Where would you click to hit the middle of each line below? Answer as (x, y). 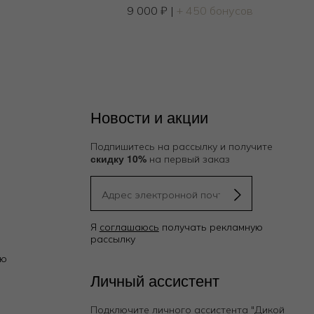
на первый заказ (188, 159)
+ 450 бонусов (214, 11)
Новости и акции (149, 117)
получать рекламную (211, 227)
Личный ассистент (155, 280)
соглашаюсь (129, 227)
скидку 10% (118, 159)
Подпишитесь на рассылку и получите (181, 147)
